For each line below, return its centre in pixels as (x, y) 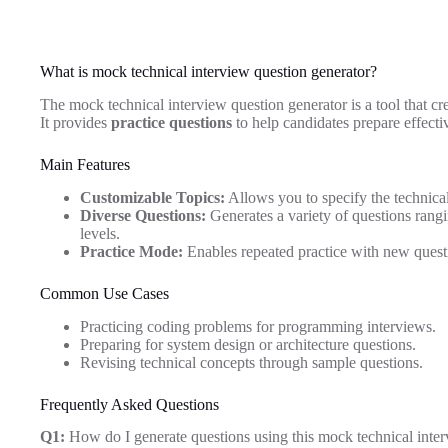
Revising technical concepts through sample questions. (251, 362)
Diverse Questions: (143, 215)
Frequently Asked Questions (129, 404)
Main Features (85, 164)
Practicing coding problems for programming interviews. (258, 326)
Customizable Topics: (152, 197)
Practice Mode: (131, 251)
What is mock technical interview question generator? (208, 72)
